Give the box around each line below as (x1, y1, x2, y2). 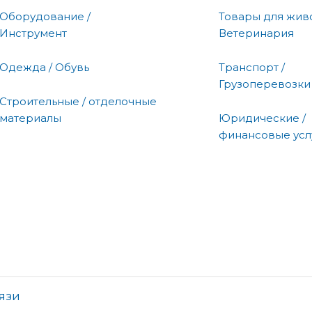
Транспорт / (219, 60, 285, 74)
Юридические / (219, 111, 306, 125)
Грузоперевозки (219, 77, 311, 91)
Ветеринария (219, 26, 294, 40)
